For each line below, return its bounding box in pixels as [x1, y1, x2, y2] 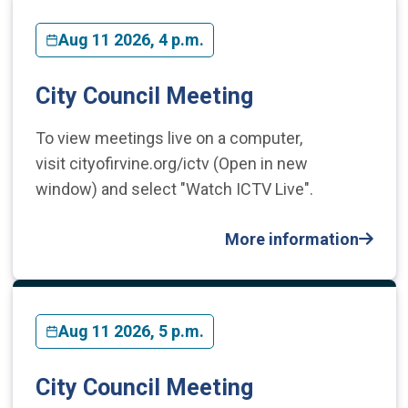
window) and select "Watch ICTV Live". [35, 178, 313, 199]
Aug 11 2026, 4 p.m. [57, 29, 204, 49]
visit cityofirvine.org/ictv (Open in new [35, 153, 308, 173]
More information [224, 229, 359, 249]
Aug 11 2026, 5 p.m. [57, 321, 204, 341]
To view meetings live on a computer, [35, 127, 302, 148]
